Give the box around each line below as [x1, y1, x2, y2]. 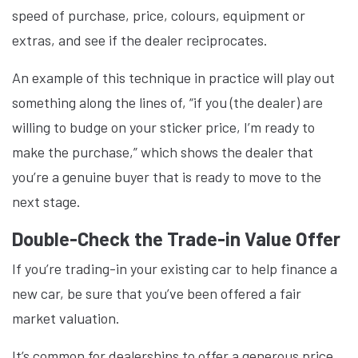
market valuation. [12, 309, 123, 327]
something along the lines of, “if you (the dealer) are [12, 93, 323, 111]
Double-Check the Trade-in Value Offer [12, 227, 340, 250]
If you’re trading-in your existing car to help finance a [12, 260, 337, 277]
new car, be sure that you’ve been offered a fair [12, 284, 301, 302]
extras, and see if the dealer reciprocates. [12, 31, 271, 49]
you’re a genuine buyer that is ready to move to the [12, 168, 321, 185]
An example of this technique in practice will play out [12, 69, 335, 86]
